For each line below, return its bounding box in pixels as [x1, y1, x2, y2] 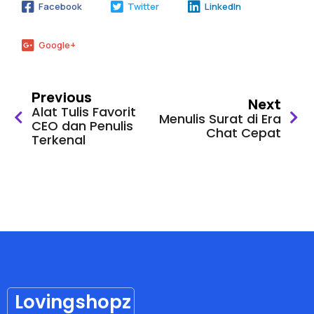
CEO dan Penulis [32, 116, 133, 135]
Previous [32, 87, 92, 107]
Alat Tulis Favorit [32, 102, 136, 121]
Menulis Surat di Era [159, 109, 281, 128]
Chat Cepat [206, 123, 281, 142]
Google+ [39, 39, 76, 52]
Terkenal [32, 130, 86, 149]
